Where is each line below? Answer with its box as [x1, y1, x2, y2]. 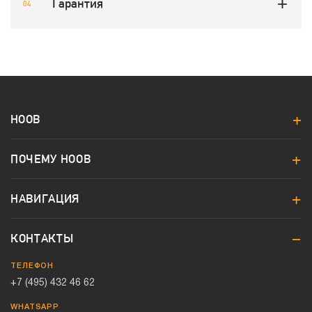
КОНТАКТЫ [10, 231, 74, 245]
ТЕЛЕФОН [10, 263, 54, 270]
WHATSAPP [10, 304, 60, 311]
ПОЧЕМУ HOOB [10, 152, 91, 166]
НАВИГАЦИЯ [10, 192, 80, 205]
